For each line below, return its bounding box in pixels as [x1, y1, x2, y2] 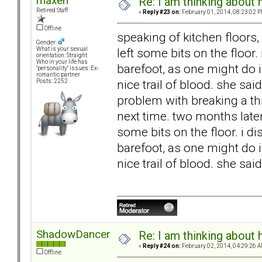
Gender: [36, 39, 58, 46]
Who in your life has [36, 58, 88, 65]
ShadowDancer [36, 227, 111, 242]
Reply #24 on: [143, 243, 181, 250]
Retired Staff [36, 7, 68, 14]
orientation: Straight [36, 52, 87, 59]
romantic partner [36, 71, 80, 78]
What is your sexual [36, 46, 88, 53]
